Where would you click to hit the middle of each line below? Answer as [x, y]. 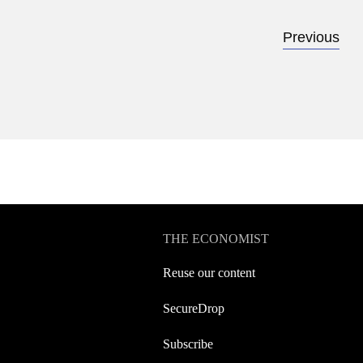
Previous [311, 37]
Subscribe [188, 344]
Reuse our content [209, 273]
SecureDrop [194, 308]
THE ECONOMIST [216, 239]
